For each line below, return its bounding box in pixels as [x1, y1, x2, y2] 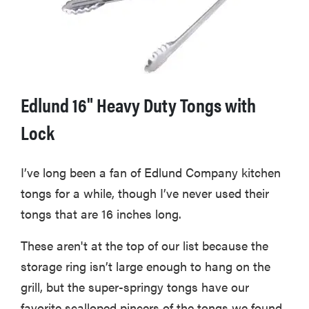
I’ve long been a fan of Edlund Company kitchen [21, 163, 281, 181]
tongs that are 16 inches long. [21, 204, 181, 222]
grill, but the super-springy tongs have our [21, 277, 249, 295]
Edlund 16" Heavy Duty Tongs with [21, 90, 256, 118]
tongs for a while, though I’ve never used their [21, 183, 269, 201]
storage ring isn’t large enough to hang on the [21, 257, 270, 275]
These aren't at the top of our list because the [21, 236, 268, 254]
